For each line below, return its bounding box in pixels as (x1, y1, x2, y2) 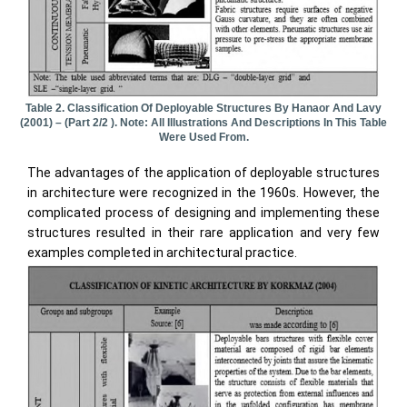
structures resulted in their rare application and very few (27, 225, 380, 241)
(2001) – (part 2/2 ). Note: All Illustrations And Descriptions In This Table (20, 116, 387, 130)
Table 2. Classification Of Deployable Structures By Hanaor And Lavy (25, 102, 382, 115)
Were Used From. (158, 131, 249, 144)
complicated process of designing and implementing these (27, 205, 380, 221)
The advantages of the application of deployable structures (27, 165, 380, 181)
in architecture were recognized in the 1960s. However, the (27, 185, 380, 201)
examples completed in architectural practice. (27, 245, 297, 261)
